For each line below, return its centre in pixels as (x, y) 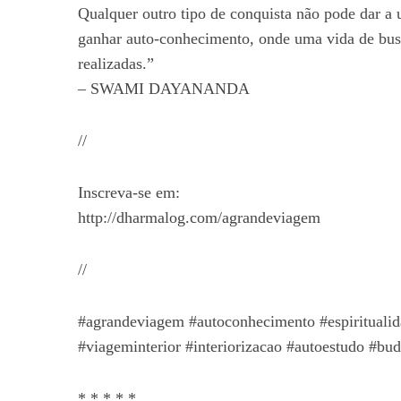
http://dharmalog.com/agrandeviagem (199, 218)
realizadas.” (116, 64)
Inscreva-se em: (129, 192)
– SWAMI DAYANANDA (164, 89)
